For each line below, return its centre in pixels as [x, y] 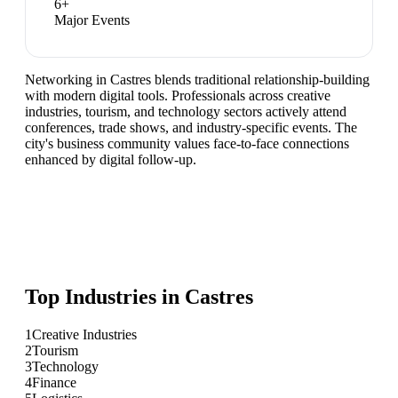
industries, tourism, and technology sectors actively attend [186, 112]
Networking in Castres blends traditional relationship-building [197, 80]
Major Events [92, 20]
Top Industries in [105, 297]
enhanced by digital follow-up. [111, 160]
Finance [54, 382]
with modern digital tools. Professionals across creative [178, 96]
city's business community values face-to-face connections [187, 144]
